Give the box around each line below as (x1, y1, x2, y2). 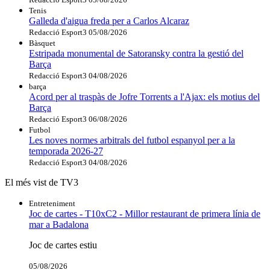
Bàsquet (29, 39, 55, 48)
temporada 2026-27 (29, 146, 103, 157)
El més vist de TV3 (5, 177, 78, 188)
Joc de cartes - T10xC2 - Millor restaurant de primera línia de (29, 209, 260, 219)
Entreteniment (29, 199, 75, 209)
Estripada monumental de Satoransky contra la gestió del (29, 48, 243, 59)
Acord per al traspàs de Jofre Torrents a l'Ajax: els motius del (29, 92, 260, 102)
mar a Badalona (29, 219, 89, 230)
